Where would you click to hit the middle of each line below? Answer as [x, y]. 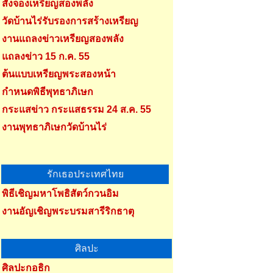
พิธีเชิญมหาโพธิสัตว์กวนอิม [60, 193]
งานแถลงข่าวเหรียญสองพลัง [63, 39]
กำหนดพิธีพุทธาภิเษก [48, 92]
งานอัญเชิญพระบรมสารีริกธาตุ [68, 211]
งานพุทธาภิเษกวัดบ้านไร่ [54, 127]
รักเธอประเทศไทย [85, 174]
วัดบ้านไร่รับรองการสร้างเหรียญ [70, 21]
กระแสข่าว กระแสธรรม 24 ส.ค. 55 [76, 109]
